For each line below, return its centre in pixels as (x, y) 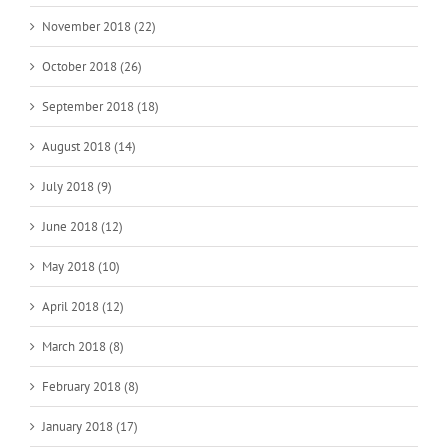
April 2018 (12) (83, 306)
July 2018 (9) (77, 186)
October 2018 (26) (92, 66)
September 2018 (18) (100, 106)
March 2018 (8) (83, 346)
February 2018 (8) (90, 386)
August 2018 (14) (89, 146)
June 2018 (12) (82, 226)
